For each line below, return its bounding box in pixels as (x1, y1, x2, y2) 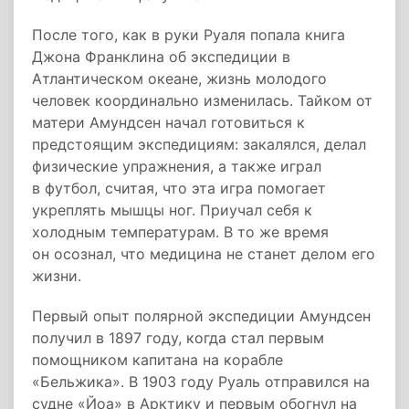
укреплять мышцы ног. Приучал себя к (32, 201, 312, 219)
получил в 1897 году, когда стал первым (32, 329, 324, 347)
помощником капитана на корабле (32, 351, 283, 369)
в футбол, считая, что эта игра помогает (32, 179, 326, 197)
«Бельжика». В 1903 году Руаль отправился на (32, 372, 370, 391)
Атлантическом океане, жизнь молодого (32, 69, 327, 88)
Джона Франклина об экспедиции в (32, 47, 290, 66)
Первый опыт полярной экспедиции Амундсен (32, 307, 371, 325)
